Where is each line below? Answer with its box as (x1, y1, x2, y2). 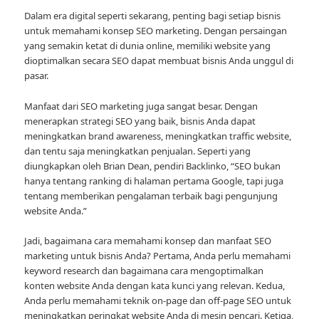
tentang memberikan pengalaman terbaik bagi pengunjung (24, 189, 278, 202)
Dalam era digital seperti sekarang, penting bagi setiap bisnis (24, 9, 281, 23)
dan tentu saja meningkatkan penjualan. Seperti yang (24, 144, 251, 157)
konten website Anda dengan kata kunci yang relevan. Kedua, (24, 278, 286, 292)
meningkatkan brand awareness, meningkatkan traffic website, (24, 129, 292, 142)
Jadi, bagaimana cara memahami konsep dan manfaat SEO (24, 234, 272, 247)
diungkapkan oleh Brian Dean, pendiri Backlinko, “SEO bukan (24, 159, 281, 172)
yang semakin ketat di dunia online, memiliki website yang (24, 39, 271, 53)
